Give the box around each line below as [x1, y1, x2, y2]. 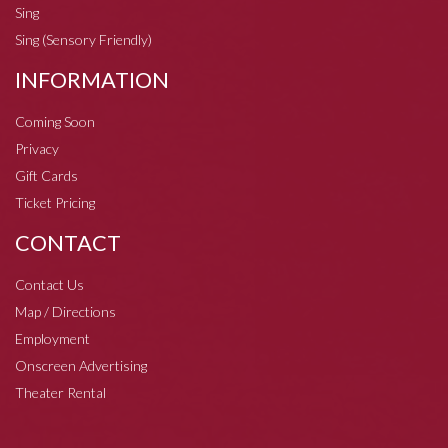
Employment [15, 329, 90, 347]
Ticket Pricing [15, 193, 95, 211]
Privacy [15, 139, 59, 157]
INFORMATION [15, 66, 169, 93]
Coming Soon [15, 112, 95, 130]
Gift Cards [15, 166, 78, 184]
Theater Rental [15, 383, 106, 401]
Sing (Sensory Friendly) [15, 30, 152, 48]
